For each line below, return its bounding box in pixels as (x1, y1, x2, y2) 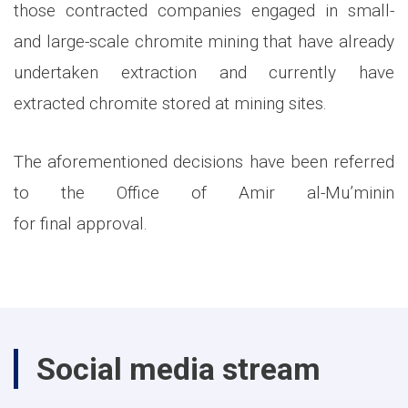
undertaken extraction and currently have (14, 61, 394, 83)
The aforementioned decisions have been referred (14, 150, 394, 172)
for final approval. (14, 212, 148, 234)
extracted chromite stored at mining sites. (14, 92, 327, 114)
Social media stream (36, 350, 321, 387)
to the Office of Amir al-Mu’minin (14, 181, 394, 203)
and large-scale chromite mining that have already (14, 30, 394, 52)
